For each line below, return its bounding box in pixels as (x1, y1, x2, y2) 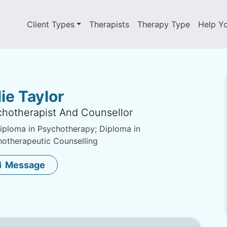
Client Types (26, 19, 74, 29)
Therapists (89, 19, 130, 29)
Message (5, 160, 45, 170)
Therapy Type (137, 19, 191, 29)
